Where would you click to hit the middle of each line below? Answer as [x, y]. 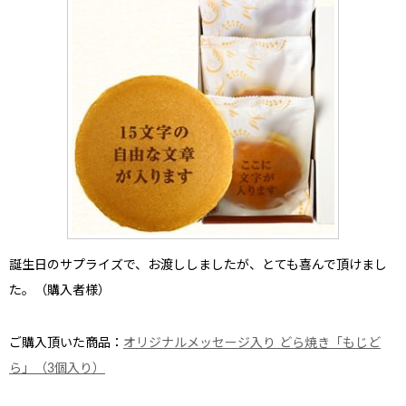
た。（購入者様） [60, 290]
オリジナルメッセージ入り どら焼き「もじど [252, 343]
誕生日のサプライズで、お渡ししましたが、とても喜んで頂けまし [198, 265]
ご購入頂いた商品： [66, 343]
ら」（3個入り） [57, 368]
